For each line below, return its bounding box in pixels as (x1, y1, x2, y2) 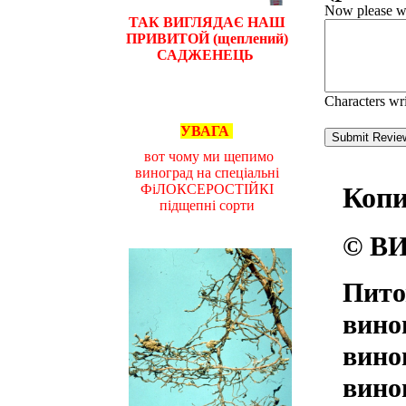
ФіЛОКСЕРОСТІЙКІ (140, 180, 274, 197)
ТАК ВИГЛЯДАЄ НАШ (128, 14, 285, 30)
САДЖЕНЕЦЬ (156, 46, 257, 63)
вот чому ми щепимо (140, 148, 274, 164)
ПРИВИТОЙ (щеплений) (125, 30, 288, 46)
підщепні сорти (159, 197, 255, 213)
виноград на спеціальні (134, 164, 279, 180)
